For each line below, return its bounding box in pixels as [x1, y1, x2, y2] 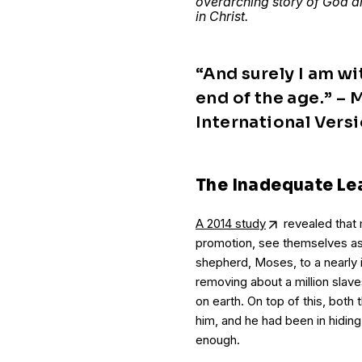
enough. [196, 332, 240, 347]
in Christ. [196, 8, 248, 24]
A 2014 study [196, 216, 266, 231]
